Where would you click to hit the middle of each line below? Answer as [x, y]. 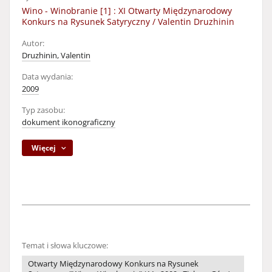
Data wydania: [47, 77]
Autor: [33, 43]
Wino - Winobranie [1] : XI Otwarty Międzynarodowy [127, 11]
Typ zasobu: [43, 110]
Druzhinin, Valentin [56, 56]
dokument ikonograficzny [69, 122]
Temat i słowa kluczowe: [65, 246]
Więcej [44, 148]
